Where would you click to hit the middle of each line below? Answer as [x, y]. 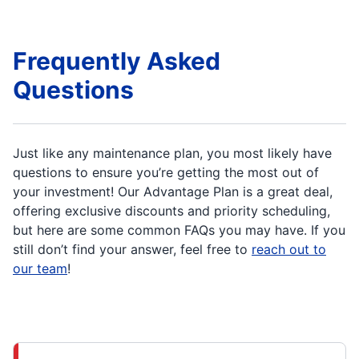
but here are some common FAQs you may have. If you [179, 230]
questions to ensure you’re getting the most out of [166, 172]
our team [40, 268]
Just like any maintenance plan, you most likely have [172, 153]
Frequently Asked [117, 61]
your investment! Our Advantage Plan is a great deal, [173, 192]
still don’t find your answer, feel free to [132, 249]
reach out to [289, 249]
